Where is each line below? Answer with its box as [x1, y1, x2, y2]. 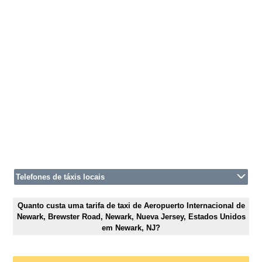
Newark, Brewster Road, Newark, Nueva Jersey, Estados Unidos [16, 212, 246, 221]
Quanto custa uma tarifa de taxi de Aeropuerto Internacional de [17, 201, 245, 210]
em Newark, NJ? [102, 223, 160, 232]
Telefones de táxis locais [16, 173, 105, 182]
